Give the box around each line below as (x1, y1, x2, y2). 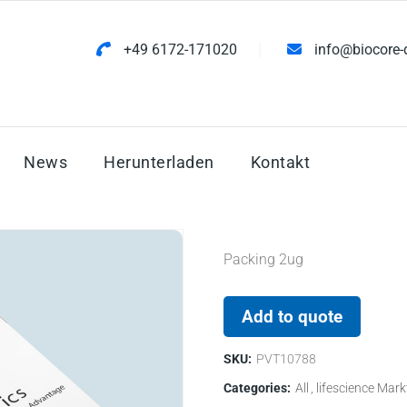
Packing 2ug (223, 251, 303, 269)
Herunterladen (104, 153, 214, 173)
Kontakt (250, 153, 310, 173)
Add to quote (241, 306, 342, 328)
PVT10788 (255, 352, 316, 367)
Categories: (223, 381, 291, 396)
